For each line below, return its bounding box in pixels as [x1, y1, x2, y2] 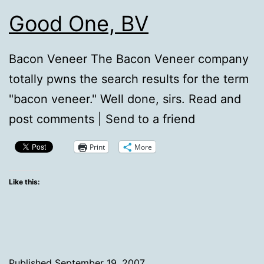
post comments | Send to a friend [9, 112, 195, 127]
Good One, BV [9, 11, 148, 37]
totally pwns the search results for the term [9, 72, 249, 87]
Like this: [9, 177, 40, 187]
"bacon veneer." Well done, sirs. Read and [9, 92, 241, 107]
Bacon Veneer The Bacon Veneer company [9, 52, 249, 67]
